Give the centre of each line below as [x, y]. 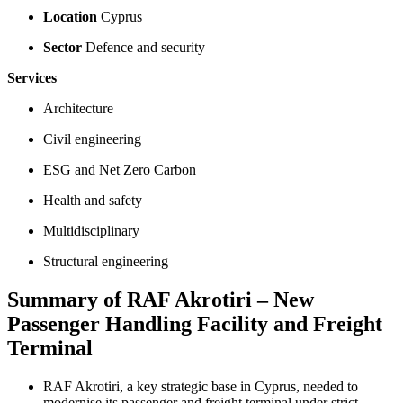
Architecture [78, 108]
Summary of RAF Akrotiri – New [161, 299]
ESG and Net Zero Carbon [120, 169]
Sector [63, 47]
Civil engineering [92, 139]
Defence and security [143, 47]
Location [70, 16]
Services [32, 77]
